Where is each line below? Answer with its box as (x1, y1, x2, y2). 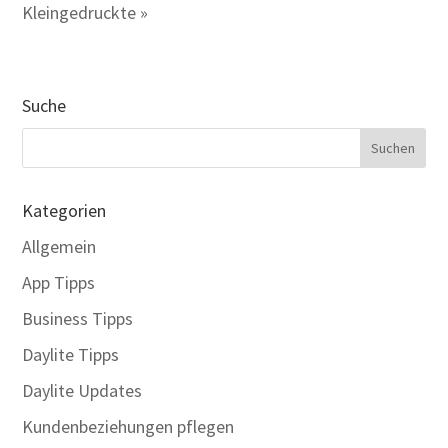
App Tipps (22, 271, 96, 294)
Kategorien (22, 199, 107, 222)
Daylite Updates (22, 379, 143, 402)
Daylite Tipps (22, 343, 120, 366)
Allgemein (22, 235, 97, 258)
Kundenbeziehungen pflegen (22, 415, 235, 438)
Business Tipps (22, 307, 134, 330)
